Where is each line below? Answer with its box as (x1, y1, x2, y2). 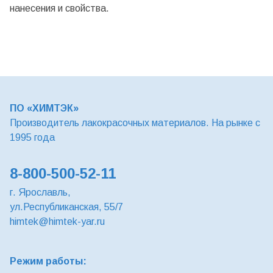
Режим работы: (10, 256, 87, 266)
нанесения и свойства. (10, 3, 109, 14)
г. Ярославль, (10, 187, 71, 197)
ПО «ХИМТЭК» (10, 103, 79, 113)
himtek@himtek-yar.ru (10, 216, 105, 227)
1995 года (10, 132, 55, 143)
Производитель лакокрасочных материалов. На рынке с (10, 118, 260, 128)
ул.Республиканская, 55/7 (10, 202, 123, 212)
